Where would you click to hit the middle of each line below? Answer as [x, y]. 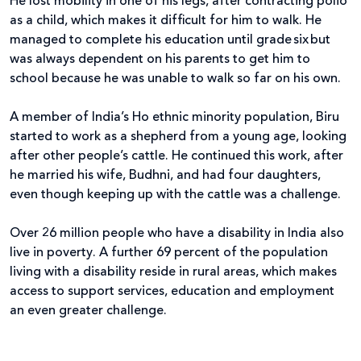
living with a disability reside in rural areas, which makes [173, 272]
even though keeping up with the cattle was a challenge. [175, 195]
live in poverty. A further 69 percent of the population [169, 253]
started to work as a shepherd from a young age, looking [178, 137]
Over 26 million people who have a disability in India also [177, 233]
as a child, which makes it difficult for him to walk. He [166, 21]
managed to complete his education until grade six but [170, 40]
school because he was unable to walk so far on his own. [175, 79]
